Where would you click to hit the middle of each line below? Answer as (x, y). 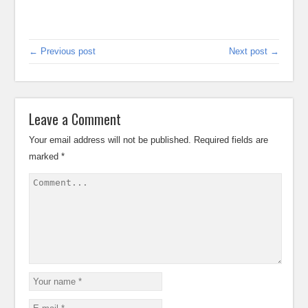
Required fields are (231, 140)
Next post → (254, 51)
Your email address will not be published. (110, 140)
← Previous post (63, 51)
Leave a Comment (75, 119)
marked (45, 156)
